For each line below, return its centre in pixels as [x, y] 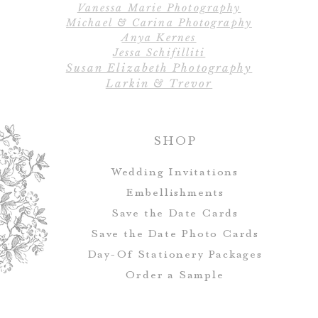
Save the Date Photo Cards [175, 234]
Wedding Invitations [175, 172]
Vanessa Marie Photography [159, 8]
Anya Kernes [159, 38]
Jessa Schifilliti [159, 53]
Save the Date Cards [175, 213]
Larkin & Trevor [159, 84]
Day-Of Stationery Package [172, 254]
